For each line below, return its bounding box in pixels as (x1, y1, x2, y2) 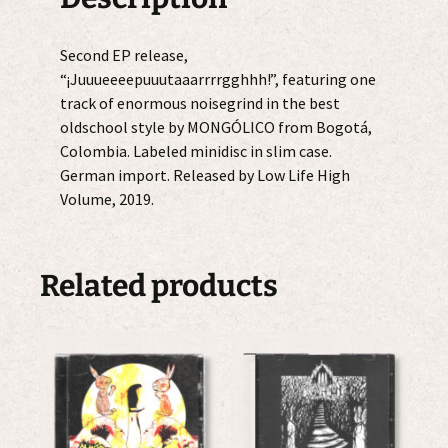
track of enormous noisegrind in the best (60, 92, 340, 113)
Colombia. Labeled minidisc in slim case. (60, 140, 332, 161)
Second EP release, (60, 44, 188, 65)
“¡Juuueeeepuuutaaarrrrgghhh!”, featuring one (60, 68, 376, 89)
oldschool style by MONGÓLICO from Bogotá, (60, 116, 372, 137)
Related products (40, 267, 278, 304)
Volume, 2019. (60, 188, 154, 209)
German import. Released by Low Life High (60, 164, 350, 185)
